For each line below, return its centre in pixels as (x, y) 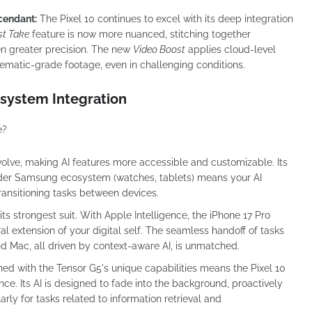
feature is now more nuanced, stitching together (140, 34)
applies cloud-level (231, 49)
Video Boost (159, 49)
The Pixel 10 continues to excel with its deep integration (165, 18)
